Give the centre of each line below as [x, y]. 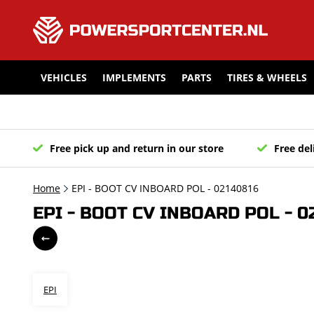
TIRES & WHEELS [267, 78]
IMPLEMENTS [134, 78]
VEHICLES [64, 78]
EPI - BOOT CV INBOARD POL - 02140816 [165, 188]
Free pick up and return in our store [137, 148]
